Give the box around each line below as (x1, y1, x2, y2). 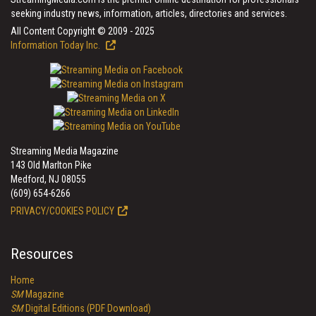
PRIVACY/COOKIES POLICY (11, 205, 114, 217)
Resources (11, 245, 73, 262)
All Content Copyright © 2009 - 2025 (11, 25, 154, 37)
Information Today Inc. (11, 39, 102, 51)
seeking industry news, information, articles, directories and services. (11, 8, 287, 19)
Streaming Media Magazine (11, 145, 119, 157)
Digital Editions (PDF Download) (23, 303, 151, 314)
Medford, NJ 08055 (11, 174, 86, 185)
